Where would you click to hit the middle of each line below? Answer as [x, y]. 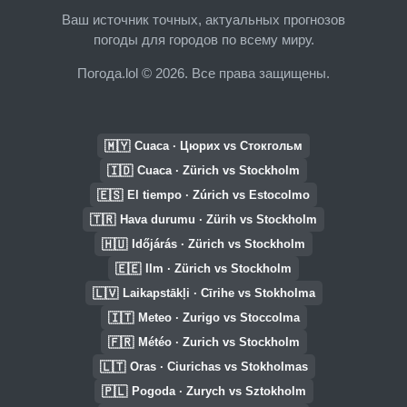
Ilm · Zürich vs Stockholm [218, 268]
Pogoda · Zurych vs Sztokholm [218, 391]
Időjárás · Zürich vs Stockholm [218, 244]
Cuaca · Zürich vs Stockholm [218, 170]
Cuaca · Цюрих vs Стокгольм [218, 146]
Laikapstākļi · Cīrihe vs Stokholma [218, 293]
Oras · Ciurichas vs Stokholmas [218, 367]
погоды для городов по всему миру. [203, 39]
